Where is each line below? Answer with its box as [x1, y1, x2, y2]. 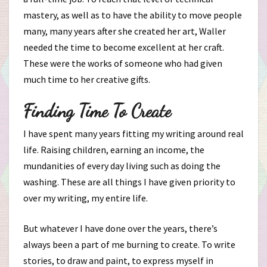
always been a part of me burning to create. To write [23, 238, 235, 250]
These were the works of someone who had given [23, 57, 222, 69]
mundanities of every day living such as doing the [23, 160, 221, 172]
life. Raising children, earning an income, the [23, 144, 204, 156]
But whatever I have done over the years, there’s [23, 222, 218, 234]
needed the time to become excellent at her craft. [23, 41, 224, 53]
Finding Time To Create [23, 100, 171, 122]
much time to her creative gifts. [23, 73, 150, 85]
